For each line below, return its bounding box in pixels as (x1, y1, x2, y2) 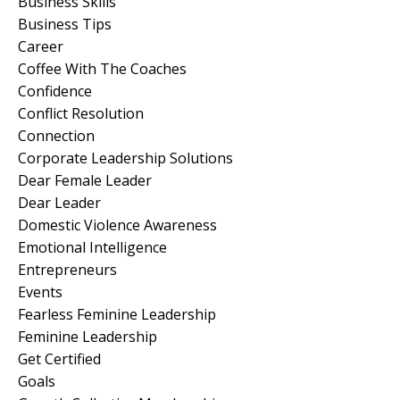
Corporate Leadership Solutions (18, 147, 233, 168)
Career (18, 36, 63, 56)
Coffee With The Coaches (18, 58, 187, 79)
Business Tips (18, 13, 112, 34)
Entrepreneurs (18, 259, 117, 279)
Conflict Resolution (18, 103, 144, 123)
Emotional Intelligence (18, 237, 167, 257)
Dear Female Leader (18, 170, 152, 190)
